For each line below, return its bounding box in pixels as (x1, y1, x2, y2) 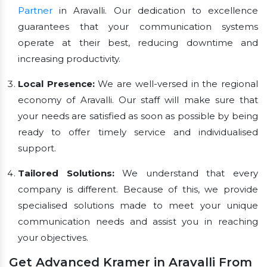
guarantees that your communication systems (18, 21, 258, 33)
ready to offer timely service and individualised (18, 126, 258, 138)
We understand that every (122, 167, 259, 179)
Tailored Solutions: (18, 167, 123, 179)
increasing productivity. (18, 53, 120, 65)
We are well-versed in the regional (94, 78, 259, 90)
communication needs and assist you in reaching (18, 216, 258, 228)
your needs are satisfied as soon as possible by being (18, 110, 258, 122)
